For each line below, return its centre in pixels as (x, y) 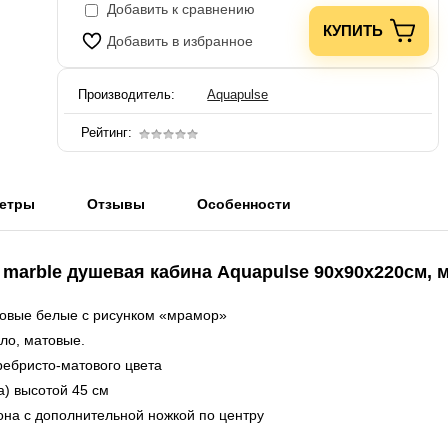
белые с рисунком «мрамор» (131, 315)
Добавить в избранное (180, 41)
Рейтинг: (106, 133)
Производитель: (126, 95)
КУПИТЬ (353, 31)
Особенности (244, 204)
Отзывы (116, 204)
